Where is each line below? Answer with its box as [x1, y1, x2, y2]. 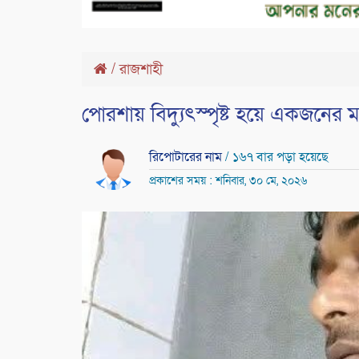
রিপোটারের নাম [148, 148, 225, 167]
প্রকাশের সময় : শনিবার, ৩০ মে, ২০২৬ [148, 173, 307, 189]
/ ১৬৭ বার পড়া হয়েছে [224, 148, 329, 167]
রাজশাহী [119, 60, 163, 79]
